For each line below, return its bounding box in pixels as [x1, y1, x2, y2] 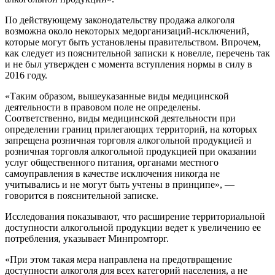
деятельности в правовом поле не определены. [5, 101, 201, 112]
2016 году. [5, 69, 50, 80]
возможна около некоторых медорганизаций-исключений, [5, 25, 249, 36]
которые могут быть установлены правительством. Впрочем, [5, 36, 261, 47]
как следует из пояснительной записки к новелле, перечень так [5, 47, 270, 58]
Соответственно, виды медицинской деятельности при [5, 112, 236, 123]
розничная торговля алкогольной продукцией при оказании [5, 145, 257, 157]
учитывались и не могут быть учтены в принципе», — [5, 179, 234, 190]
